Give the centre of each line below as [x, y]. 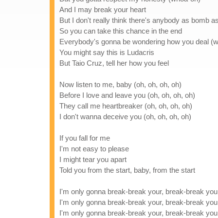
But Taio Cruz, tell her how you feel [114, 63]
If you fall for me [85, 138]
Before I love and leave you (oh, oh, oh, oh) [127, 95]
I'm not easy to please [94, 149]
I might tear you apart [93, 159]
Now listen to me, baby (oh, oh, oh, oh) [120, 84]
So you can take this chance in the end [121, 31]
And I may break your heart [103, 9]
